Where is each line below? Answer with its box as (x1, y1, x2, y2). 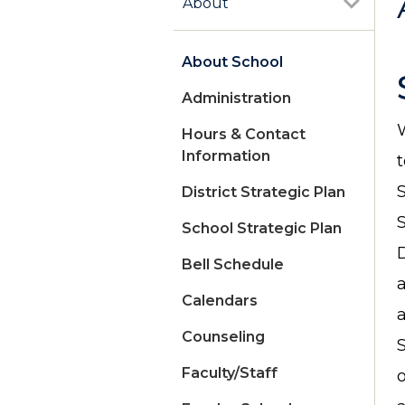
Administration (182, 89, 291, 108)
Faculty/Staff (182, 364, 278, 382)
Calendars (182, 292, 258, 310)
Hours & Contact (182, 126, 306, 144)
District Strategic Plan (182, 184, 345, 202)
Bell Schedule (182, 256, 284, 274)
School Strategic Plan (182, 220, 342, 238)
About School (182, 53, 283, 71)
